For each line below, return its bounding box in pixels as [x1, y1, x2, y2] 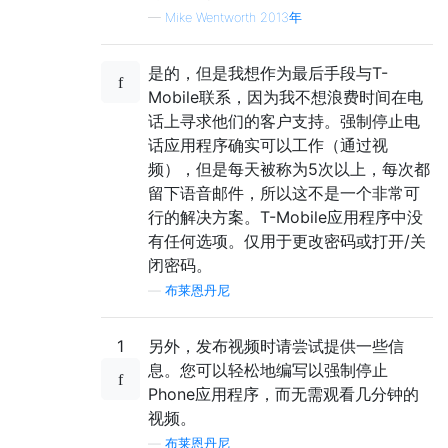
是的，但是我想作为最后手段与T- [148, 63, 388, 84]
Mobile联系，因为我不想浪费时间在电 [148, 87, 423, 108]
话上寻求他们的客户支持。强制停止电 [148, 111, 420, 132]
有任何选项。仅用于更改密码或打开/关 [148, 231, 426, 252]
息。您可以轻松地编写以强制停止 [148, 360, 388, 381]
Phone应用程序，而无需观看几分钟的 [148, 384, 419, 405]
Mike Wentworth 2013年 [165, 10, 302, 26]
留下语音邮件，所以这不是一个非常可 [148, 183, 420, 204]
